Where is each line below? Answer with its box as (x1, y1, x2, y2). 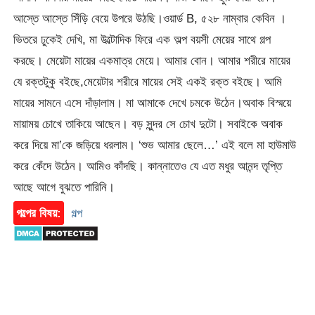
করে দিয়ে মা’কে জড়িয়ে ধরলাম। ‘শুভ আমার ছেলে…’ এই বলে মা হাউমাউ (13, 138, 297, 153)
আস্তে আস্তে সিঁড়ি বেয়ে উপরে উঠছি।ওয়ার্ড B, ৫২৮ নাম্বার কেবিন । (13, 11, 287, 26)
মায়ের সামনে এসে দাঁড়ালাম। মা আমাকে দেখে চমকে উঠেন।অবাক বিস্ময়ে (13, 96, 292, 110)
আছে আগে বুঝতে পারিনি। (13, 180, 115, 195)
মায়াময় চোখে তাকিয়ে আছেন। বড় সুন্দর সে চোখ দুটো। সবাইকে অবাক (13, 117, 283, 131)
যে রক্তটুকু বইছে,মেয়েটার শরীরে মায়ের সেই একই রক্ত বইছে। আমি (13, 75, 283, 89)
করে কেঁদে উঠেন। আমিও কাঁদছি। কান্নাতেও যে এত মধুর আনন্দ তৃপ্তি (13, 159, 283, 174)
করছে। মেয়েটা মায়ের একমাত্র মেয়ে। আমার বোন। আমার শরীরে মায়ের (13, 53, 291, 68)
